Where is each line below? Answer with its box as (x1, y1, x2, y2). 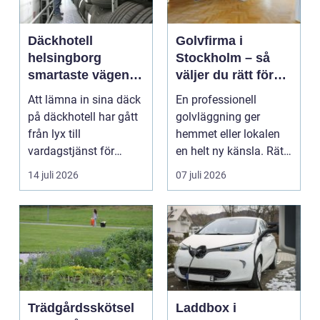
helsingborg (28, 50, 101, 65)
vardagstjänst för (28, 144, 114, 158)
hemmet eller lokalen (176, 126, 280, 141)
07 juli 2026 (176, 169, 226, 181)
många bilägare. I (28, 161, 116, 175)
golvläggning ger (176, 109, 260, 124)
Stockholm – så (176, 50, 270, 65)
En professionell (176, 92, 256, 106)
